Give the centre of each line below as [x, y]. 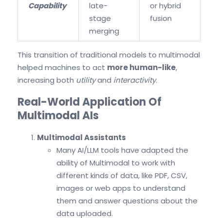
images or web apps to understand [121, 188]
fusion [161, 18]
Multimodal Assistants [82, 138]
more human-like [141, 67]
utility [87, 80]
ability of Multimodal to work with [116, 163]
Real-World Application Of [90, 102]
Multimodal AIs [58, 115]
